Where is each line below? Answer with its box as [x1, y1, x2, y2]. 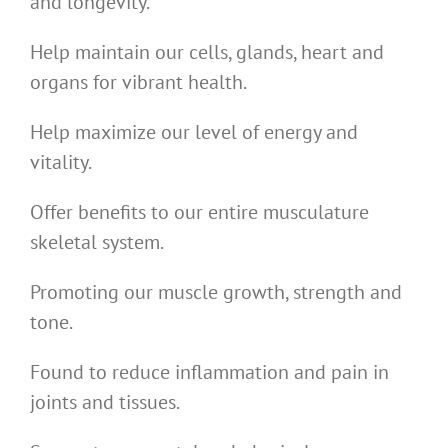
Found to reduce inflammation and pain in [30, 359, 389, 386]
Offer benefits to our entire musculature [30, 199, 369, 226]
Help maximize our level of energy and [30, 119, 358, 146]
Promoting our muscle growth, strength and [30, 279, 402, 306]
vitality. [30, 149, 92, 176]
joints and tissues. [30, 389, 180, 416]
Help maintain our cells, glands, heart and [30, 39, 384, 66]
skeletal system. [30, 229, 164, 256]
